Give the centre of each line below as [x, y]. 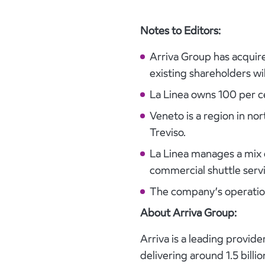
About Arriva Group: [188, 212]
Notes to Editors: [180, 30]
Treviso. [168, 132]
